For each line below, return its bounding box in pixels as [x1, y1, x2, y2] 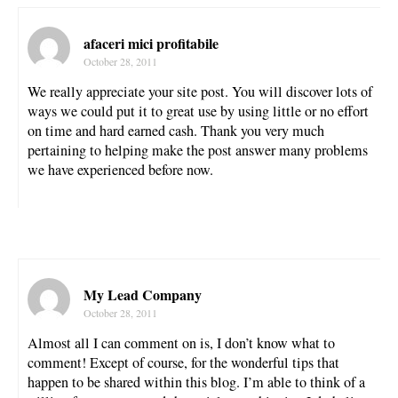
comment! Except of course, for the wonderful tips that [28, 353, 339, 373]
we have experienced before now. [28, 159, 213, 179]
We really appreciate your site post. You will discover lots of [28, 81, 372, 101]
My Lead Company [84, 284, 202, 306]
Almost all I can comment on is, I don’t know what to [28, 333, 335, 354]
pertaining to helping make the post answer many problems [28, 139, 368, 160]
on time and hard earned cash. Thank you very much [28, 120, 324, 140]
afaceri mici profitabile [84, 32, 219, 53]
